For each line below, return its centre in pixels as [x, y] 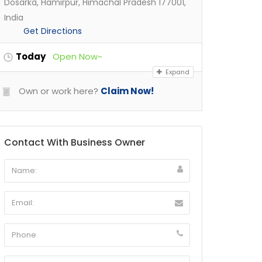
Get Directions [53, 31]
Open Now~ [77, 57]
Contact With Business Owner [75, 142]
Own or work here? [57, 91]
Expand [177, 72]
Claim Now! [127, 91]
